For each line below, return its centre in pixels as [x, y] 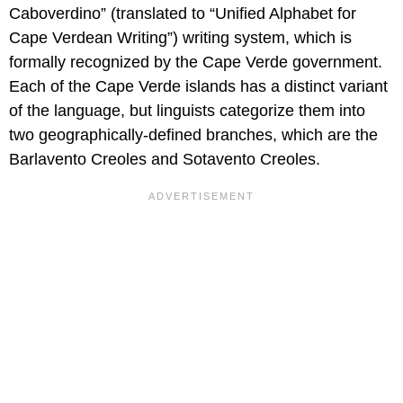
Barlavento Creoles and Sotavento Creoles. [165, 160]
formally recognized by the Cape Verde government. [196, 63]
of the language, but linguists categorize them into [187, 111]
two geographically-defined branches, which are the [193, 135]
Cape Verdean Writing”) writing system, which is [180, 38]
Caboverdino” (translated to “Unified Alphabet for [183, 14]
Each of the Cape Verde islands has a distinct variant [198, 87]
